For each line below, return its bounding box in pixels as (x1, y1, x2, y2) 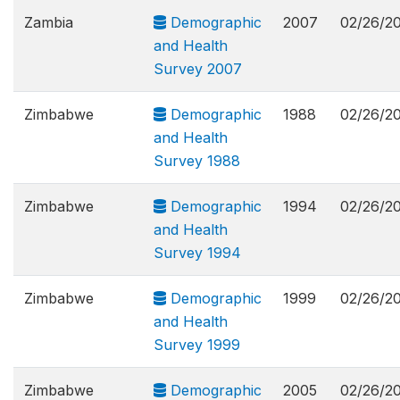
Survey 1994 (154, 244, 241, 262)
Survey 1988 (154, 152, 240, 170)
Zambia (24, 13, 73, 31)
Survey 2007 (154, 60, 242, 78)
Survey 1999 (154, 336, 240, 354)
